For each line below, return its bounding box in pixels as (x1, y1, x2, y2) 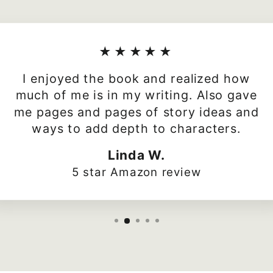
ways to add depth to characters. (32, 121, 241, 136)
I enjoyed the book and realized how (23, 71, 250, 86)
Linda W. (107, 147, 166, 163)
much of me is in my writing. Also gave (15, 88, 258, 102)
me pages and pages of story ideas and (13, 105, 260, 119)
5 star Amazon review (71, 165, 202, 179)
